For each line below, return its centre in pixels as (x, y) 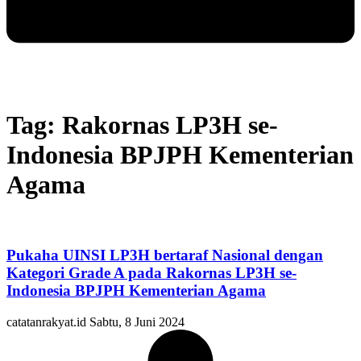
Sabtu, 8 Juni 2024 (137, 322)
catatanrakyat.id (48, 322)
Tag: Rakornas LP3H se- (142, 124)
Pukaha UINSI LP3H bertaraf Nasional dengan (165, 255)
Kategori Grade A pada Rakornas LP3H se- (151, 273)
